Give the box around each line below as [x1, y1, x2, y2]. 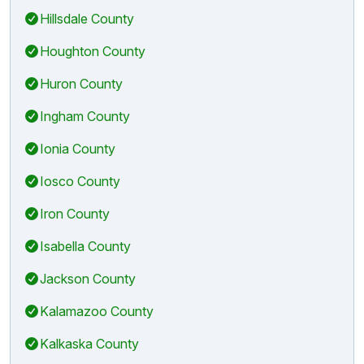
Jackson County [40, 270, 136, 287]
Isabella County [40, 237, 131, 254]
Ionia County [40, 140, 115, 157]
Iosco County [40, 172, 120, 189]
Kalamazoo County [40, 302, 154, 319]
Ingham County [40, 107, 130, 124]
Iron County [40, 205, 110, 222]
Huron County [40, 75, 123, 92]
